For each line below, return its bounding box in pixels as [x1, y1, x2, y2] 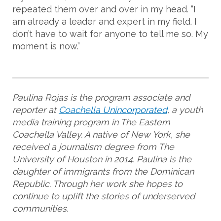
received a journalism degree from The [12, 142, 174, 152]
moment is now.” [12, 41, 80, 52]
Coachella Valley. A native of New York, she [12, 129, 190, 140]
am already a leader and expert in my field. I [12, 16, 197, 27]
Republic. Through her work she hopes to [12, 179, 183, 189]
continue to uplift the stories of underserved [12, 191, 195, 202]
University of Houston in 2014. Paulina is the [12, 154, 191, 165]
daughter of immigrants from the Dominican [12, 166, 194, 177]
